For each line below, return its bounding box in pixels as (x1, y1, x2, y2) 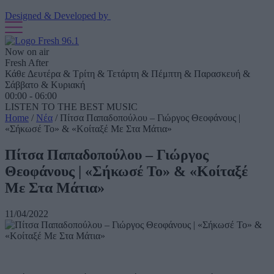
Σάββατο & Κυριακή (5, 80, 85, 91)
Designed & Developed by (5, 10, 111, 21)
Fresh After (5, 57, 48, 68)
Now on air (5, 46, 49, 57)
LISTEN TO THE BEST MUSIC (5, 102, 138, 113)
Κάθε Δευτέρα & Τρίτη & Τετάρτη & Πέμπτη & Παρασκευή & (5, 68, 250, 80)
